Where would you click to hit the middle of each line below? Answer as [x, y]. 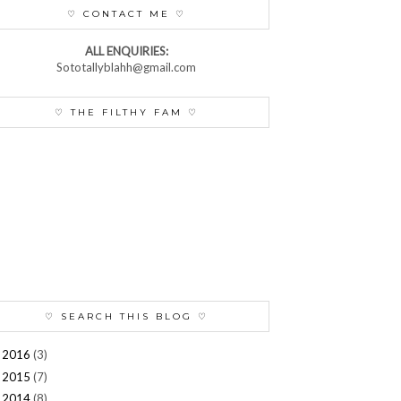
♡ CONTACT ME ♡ [126, 13]
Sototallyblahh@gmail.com [126, 67]
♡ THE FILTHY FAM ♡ [126, 112]
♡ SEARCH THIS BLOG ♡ [126, 316]
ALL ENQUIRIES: [126, 51]
